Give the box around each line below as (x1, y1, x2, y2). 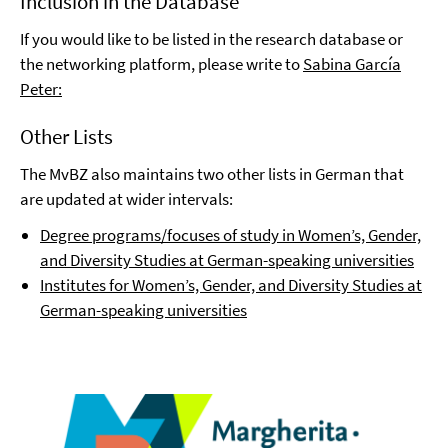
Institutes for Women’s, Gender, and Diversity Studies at (40, 274, 422, 296)
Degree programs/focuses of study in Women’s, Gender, (40, 224, 421, 246)
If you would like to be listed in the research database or (20, 28, 403, 50)
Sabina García (303, 53, 401, 75)
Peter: (20, 78, 62, 100)
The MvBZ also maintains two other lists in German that (20, 163, 404, 185)
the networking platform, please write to (20, 53, 303, 75)
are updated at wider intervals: (20, 188, 233, 210)
